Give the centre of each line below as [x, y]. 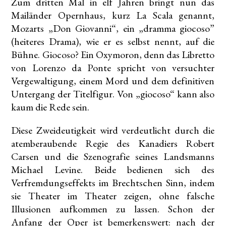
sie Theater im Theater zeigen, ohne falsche [113, 196]
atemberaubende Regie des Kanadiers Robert [113, 144]
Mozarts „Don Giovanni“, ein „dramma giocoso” [113, 29]
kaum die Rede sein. [50, 107]
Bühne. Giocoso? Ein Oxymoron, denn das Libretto [113, 55]
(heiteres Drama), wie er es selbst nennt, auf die [113, 42]
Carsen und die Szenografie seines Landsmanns [113, 157]
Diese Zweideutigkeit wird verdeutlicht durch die [113, 130]
